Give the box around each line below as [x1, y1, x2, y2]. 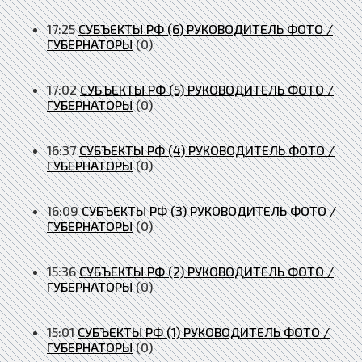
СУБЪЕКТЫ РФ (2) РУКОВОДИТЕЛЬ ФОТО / [79, 263, 334, 279]
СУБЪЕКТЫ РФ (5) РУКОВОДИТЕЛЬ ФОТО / [80, 81, 334, 97]
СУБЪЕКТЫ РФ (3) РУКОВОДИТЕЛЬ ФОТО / [82, 202, 336, 218]
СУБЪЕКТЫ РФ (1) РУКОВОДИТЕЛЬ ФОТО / [78, 323, 330, 339]
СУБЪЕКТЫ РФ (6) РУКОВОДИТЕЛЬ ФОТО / [78, 20, 333, 36]
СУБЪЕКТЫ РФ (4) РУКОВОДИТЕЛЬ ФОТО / [79, 141, 335, 158]
